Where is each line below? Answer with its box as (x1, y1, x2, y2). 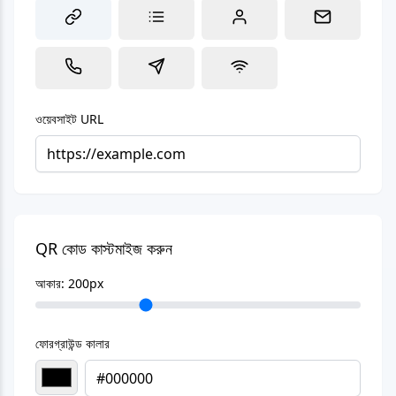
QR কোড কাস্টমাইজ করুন (35, 238, 172, 259)
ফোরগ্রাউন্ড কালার (35, 335, 110, 352)
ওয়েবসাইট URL (35, 110, 103, 127)
